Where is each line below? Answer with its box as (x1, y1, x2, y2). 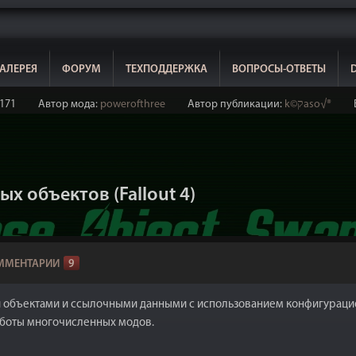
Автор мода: (37, 99, 100, 110)
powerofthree (99, 99, 165, 110)
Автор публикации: (187, 99, 284, 110)
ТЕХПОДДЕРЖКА (126, 64, 207, 75)
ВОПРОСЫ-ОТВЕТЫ (232, 64, 326, 75)
